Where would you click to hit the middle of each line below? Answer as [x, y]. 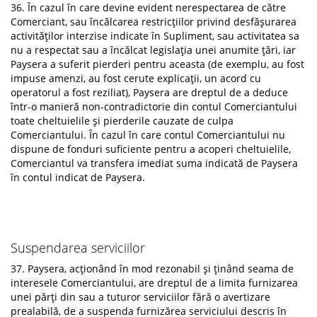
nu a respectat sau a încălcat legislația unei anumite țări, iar [153, 50]
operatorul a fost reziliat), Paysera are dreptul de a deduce [149, 92]
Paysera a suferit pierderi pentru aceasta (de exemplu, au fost [157, 64]
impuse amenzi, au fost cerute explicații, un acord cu [136, 78]
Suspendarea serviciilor [78, 248]
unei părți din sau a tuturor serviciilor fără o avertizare [140, 297]
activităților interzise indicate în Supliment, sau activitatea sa [155, 36]
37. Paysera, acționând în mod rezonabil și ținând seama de [152, 269]
